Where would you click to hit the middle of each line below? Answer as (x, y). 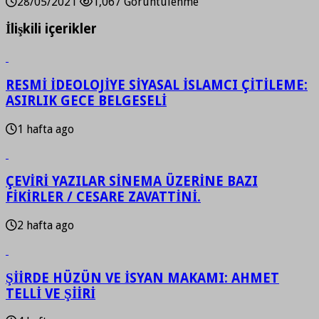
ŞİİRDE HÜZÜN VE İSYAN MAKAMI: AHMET (142, 278)
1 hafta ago (46, 129)
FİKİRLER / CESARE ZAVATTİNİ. (103, 197)
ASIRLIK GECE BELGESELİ (86, 100)
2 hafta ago (46, 225)
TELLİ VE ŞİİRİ (51, 293)
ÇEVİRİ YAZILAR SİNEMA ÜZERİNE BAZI (132, 182)
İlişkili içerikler (51, 29)
